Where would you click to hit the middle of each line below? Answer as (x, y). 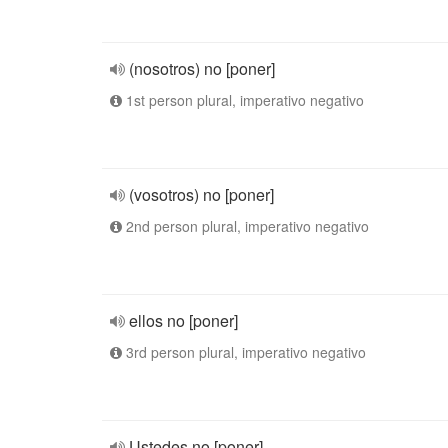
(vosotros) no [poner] (201, 194)
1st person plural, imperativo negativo (243, 100)
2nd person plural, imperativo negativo (245, 226)
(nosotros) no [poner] (202, 68)
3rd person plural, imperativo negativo (244, 352)
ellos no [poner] (183, 320)
